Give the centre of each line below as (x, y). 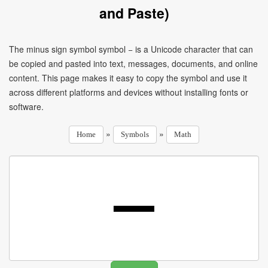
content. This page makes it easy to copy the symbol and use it (128, 78)
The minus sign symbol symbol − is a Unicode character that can (131, 49)
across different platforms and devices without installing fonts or (129, 92)
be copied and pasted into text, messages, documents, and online (133, 63)
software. (26, 106)
